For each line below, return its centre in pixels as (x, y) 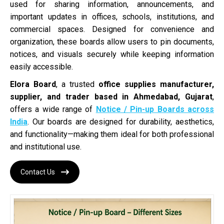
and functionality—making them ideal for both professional (112, 134)
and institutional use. (46, 147)
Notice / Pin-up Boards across (155, 109)
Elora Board (33, 84)
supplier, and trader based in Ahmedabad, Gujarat (111, 97)
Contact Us (38, 172)
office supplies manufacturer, (156, 84)
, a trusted (77, 84)
